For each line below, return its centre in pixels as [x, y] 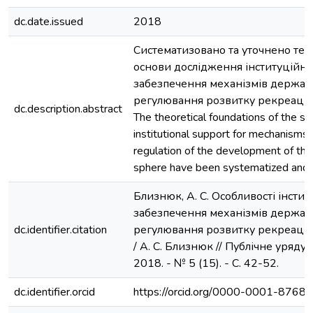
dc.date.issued [49, 22]
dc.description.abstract [68, 109]
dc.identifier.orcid [54, 292]
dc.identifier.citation [60, 230]
